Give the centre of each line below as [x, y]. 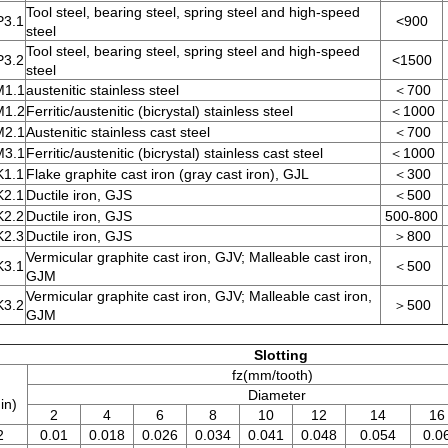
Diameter [167, 395]
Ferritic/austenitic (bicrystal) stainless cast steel [174, 153]
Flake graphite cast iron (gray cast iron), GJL [167, 174]
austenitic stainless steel [102, 90]
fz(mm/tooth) [170, 375]
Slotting [281, 355]
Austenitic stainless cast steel [118, 132]
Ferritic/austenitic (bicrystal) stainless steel [159, 111]
